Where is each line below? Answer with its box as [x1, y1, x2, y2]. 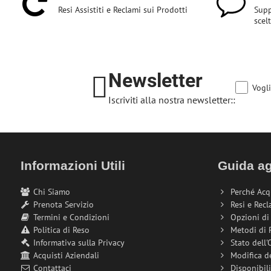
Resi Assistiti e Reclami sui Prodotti [57, 4, 188, 15]
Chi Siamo [33, 186, 70, 197]
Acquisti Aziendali [33, 249, 99, 261]
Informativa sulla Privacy [33, 237, 125, 248]
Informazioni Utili [20, 158, 125, 172]
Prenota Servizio [33, 198, 94, 210]
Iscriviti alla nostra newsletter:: [108, 93, 236, 106]
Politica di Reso [33, 224, 90, 235]
